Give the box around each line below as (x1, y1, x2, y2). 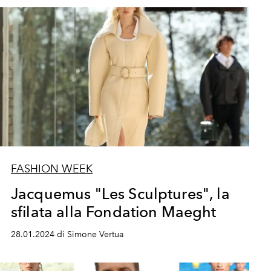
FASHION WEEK (10, 162, 93, 175)
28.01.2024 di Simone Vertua (10, 229, 123, 240)
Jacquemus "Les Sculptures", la (10, 184, 230, 203)
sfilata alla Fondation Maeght (10, 203, 217, 221)
